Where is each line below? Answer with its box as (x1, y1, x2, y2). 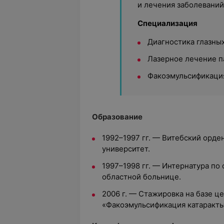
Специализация (137, 18, 197, 28)
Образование (92, 112, 142, 121)
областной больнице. (102, 172, 181, 181)
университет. (102, 144, 150, 153)
